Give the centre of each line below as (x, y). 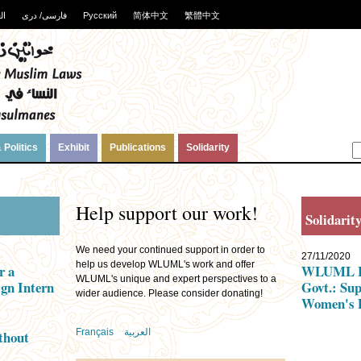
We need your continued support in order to (170, 250)
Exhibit (74, 147)
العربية (137, 332)
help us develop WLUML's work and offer (165, 264)
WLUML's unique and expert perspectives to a (176, 279)
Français (95, 332)
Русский (100, 15)
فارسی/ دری (44, 15)
